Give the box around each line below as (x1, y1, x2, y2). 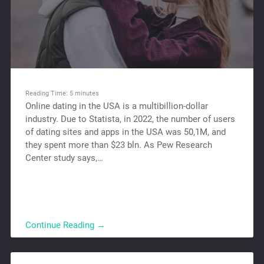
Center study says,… (25, 152, 103, 163)
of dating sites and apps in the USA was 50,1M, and (25, 126, 226, 137)
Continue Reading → (25, 219, 105, 230)
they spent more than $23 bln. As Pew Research (25, 139, 212, 150)
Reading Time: (25, 88, 70, 97)
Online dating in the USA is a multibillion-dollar (25, 100, 208, 111)
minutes (74, 88, 99, 97)
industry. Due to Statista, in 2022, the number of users (25, 113, 235, 124)
